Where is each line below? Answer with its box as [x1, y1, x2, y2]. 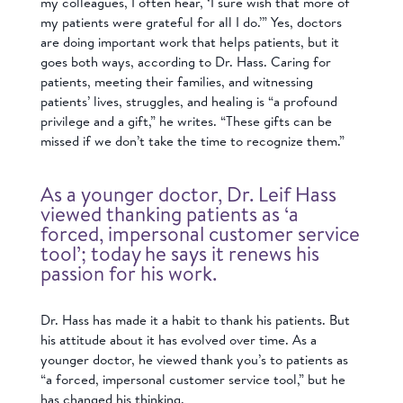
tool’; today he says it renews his [40, 239, 319, 268]
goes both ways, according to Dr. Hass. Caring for [40, 51, 331, 71]
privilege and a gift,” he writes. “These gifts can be [40, 111, 332, 130]
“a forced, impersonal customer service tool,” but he [40, 370, 345, 390]
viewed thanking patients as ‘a [40, 200, 299, 228]
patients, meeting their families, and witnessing [40, 71, 313, 91]
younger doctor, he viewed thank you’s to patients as [40, 350, 348, 370]
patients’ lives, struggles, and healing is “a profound [40, 91, 337, 111]
